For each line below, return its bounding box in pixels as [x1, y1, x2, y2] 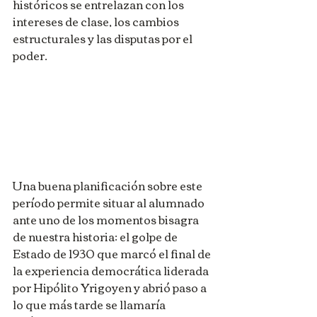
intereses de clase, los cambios [13, 11, 181, 32]
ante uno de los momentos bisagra [13, 208, 201, 230]
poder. [13, 45, 47, 66]
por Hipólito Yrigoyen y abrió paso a [13, 276, 209, 298]
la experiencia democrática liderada [13, 259, 211, 281]
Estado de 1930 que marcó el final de [13, 242, 213, 264]
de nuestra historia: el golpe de [13, 225, 180, 247]
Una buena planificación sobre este [13, 174, 204, 196]
